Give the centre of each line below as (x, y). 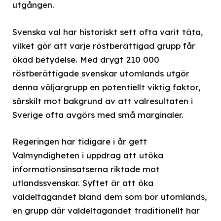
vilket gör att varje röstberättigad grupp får (104, 45)
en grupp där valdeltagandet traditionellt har (106, 210)
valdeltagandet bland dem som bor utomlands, (110, 196)
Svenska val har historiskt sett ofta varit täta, (108, 32)
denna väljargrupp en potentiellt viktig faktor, (106, 87)
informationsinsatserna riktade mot (86, 169)
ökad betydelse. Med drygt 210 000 (86, 59)
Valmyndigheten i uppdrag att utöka (88, 155)
